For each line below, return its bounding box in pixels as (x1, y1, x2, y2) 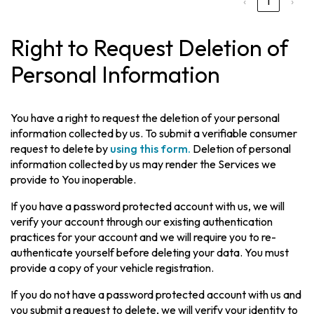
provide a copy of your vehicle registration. (11, 261, 214, 275)
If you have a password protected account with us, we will (11, 199, 285, 214)
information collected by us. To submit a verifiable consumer (11, 126, 298, 141)
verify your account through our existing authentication (11, 214, 273, 229)
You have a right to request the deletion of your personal (11, 111, 280, 125)
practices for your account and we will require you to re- (11, 230, 277, 245)
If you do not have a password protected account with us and (11, 287, 302, 302)
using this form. (110, 142, 191, 156)
